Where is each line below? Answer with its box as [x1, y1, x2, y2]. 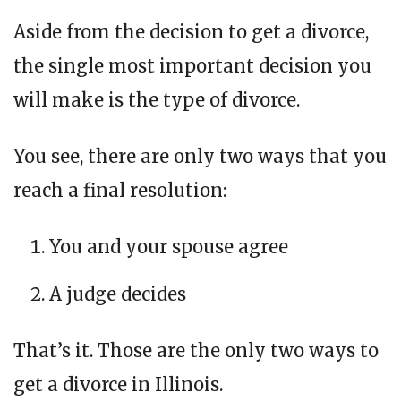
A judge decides [49, 283, 186, 306]
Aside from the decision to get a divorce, [13, 21, 369, 44]
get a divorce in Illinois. [13, 373, 223, 397]
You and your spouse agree [49, 235, 288, 259]
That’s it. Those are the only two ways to [13, 339, 379, 363]
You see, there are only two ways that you [13, 145, 387, 168]
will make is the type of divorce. [13, 89, 300, 112]
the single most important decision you [13, 55, 371, 78]
